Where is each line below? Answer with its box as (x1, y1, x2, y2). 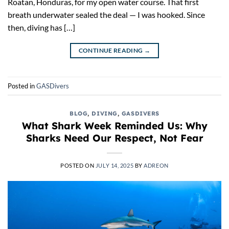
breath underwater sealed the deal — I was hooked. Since (8, 10, 205, 20)
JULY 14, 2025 (95, 162, 134, 169)
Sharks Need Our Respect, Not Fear (26, 131, 203, 144)
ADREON (144, 162, 169, 169)
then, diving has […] (8, 22, 75, 33)
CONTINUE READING (78, 47, 144, 55)
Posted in (8, 81, 36, 90)
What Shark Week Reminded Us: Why (21, 119, 208, 132)
